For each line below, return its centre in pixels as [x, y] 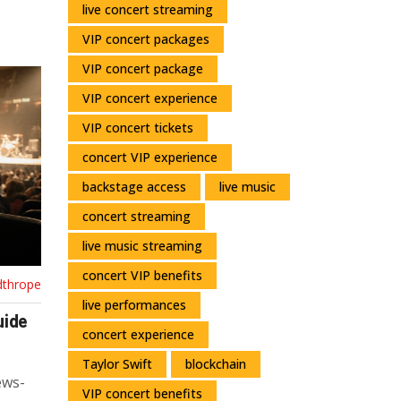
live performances [134, 304]
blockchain [216, 363]
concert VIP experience [150, 157]
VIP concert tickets [138, 127]
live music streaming [142, 245]
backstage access [134, 186]
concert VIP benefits [142, 275]
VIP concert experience [150, 98]
